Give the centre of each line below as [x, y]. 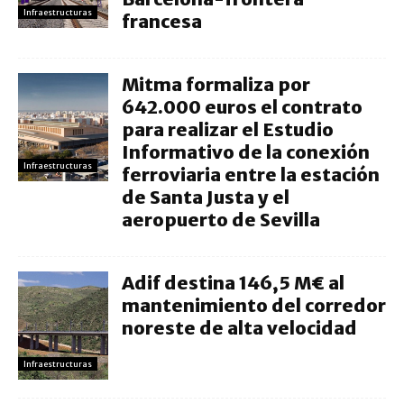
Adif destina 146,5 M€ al [233, 283]
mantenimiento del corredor [254, 305]
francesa [162, 21]
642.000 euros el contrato [242, 107]
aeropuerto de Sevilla [221, 220]
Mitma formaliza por [216, 84]
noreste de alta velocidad [239, 328]
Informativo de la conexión [246, 152]
